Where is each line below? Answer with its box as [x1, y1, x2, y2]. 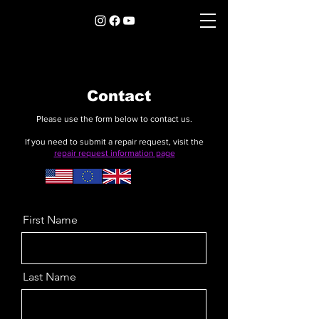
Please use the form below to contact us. [36, 114, 192, 124]
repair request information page [53, 148, 175, 158]
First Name [23, 213, 78, 226]
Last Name [23, 270, 76, 283]
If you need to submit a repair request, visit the [25, 137, 204, 147]
